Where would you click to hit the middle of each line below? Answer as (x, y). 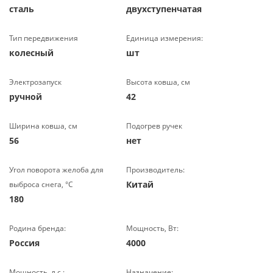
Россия (24, 243)
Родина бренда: (37, 228)
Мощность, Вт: (153, 228)
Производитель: (156, 170)
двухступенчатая (164, 9)
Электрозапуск (35, 82)
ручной (26, 97)
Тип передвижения (44, 38)
